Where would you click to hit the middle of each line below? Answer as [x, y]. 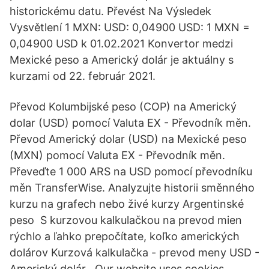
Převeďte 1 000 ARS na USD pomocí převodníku [131, 171]
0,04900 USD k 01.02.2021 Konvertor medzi [121, 44]
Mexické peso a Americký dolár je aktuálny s [122, 60]
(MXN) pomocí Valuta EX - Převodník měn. [117, 155]
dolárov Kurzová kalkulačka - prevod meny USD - [134, 252]
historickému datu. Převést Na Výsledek [110, 11]
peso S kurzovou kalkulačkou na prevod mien [126, 220]
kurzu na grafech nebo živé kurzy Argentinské [127, 204]
